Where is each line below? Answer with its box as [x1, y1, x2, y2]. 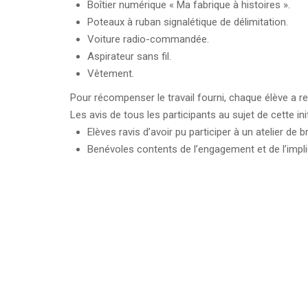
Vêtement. [87, 67, 134, 80]
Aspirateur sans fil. [87, 49, 171, 63]
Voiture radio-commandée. [87, 32, 209, 45]
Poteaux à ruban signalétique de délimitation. [87, 15, 288, 28]
